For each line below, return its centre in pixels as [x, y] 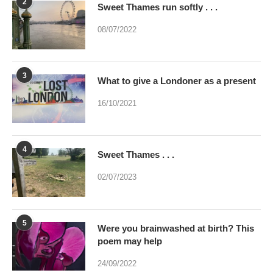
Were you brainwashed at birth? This [176, 228]
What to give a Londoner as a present [177, 80]
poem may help [130, 241]
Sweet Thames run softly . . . [158, 7]
